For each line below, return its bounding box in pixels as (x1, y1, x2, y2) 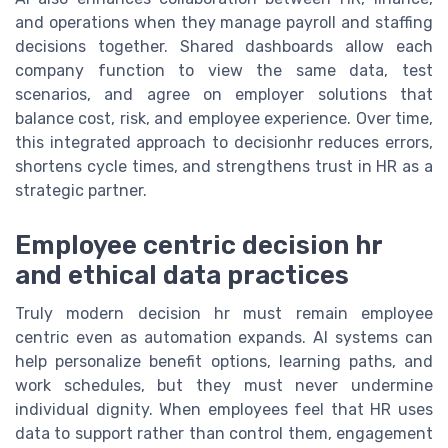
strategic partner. (15, 181, 147, 201)
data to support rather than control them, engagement (15, 423, 433, 443)
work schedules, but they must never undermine (15, 375, 433, 395)
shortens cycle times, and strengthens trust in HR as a (15, 157, 433, 177)
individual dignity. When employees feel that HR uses (15, 399, 433, 419)
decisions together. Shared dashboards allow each (15, 37, 433, 57)
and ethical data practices (15, 259, 349, 290)
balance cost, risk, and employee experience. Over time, (15, 109, 433, 129)
